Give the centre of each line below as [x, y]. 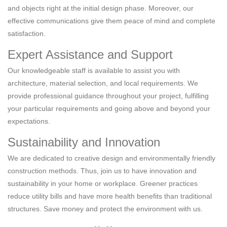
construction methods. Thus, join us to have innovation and [102, 171]
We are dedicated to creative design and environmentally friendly [111, 158]
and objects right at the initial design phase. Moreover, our [101, 8]
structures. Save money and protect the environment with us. [105, 209]
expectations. [29, 121]
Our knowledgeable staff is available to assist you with [94, 71]
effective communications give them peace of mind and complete [111, 21]
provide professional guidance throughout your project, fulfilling [108, 96]
